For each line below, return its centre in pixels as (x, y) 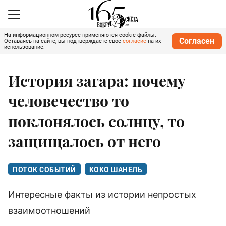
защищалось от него (84, 142)
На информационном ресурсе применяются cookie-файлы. (80, 35)
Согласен (197, 41)
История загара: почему (97, 81)
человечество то (69, 101)
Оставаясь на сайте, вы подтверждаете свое (63, 41)
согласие (134, 41)
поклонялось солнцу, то (96, 121)
